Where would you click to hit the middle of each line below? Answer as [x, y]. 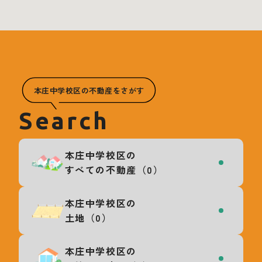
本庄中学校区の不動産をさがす [89, 90]
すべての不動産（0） [114, 169]
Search [64, 120]
